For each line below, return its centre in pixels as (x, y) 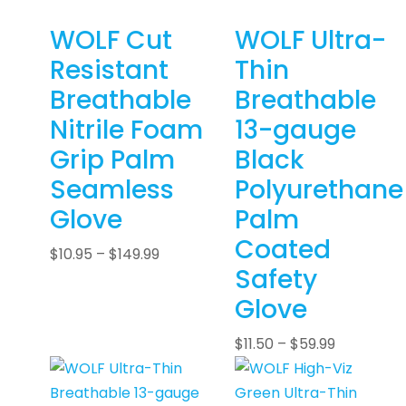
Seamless (112, 190)
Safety (276, 280)
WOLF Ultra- (310, 41)
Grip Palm (112, 160)
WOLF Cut (111, 41)
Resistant (109, 71)
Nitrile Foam (126, 130)
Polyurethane (319, 190)
